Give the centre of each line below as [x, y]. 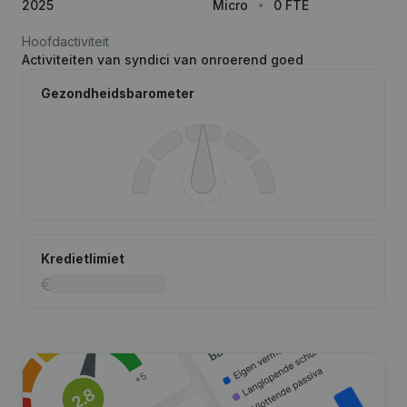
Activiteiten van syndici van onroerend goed [163, 60]
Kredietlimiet [83, 258]
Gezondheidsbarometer [118, 93]
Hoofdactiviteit [65, 41]
